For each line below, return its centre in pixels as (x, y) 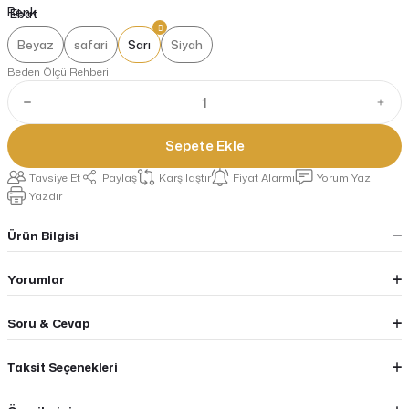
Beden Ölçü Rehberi (58, 72)
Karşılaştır (185, 177)
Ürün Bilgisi (43, 235)
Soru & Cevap (48, 323)
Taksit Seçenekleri (63, 367)
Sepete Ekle (204, 146)
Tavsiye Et (55, 177)
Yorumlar (36, 279)
